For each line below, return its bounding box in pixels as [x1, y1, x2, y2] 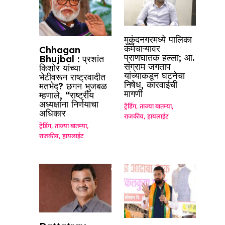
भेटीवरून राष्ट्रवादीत [39, 71, 106, 83]
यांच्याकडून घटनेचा [124, 70, 185, 82]
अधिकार [39, 107, 66, 120]
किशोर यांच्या [39, 62, 81, 74]
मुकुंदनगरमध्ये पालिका [124, 34, 192, 46]
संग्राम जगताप [124, 61, 171, 73]
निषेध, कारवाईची [124, 79, 177, 91]
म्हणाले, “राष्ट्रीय [39, 89, 94, 101]
